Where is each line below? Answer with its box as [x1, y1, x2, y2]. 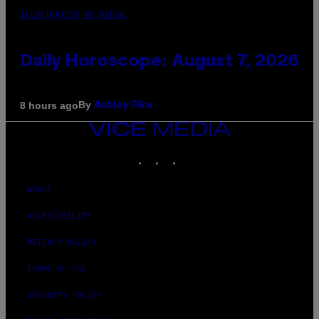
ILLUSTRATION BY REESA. [20, 10, 130, 21]
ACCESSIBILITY [27, 211, 92, 221]
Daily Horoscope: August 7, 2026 [20, 54, 299, 70]
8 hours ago [20, 99, 78, 111]
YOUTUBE [199, 149, 234, 159]
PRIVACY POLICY [27, 238, 97, 248]
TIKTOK [182, 149, 211, 159]
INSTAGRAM [164, 149, 209, 159]
